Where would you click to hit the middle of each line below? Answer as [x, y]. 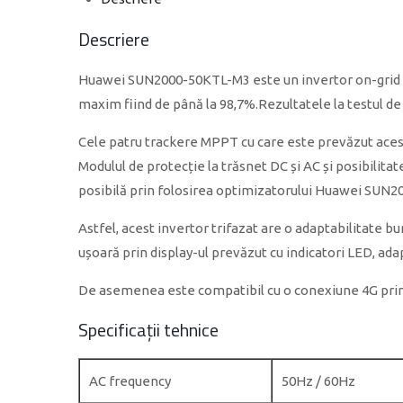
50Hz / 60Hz [318, 381]
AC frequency [130, 381]
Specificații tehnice [148, 330]
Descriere [114, 39]
